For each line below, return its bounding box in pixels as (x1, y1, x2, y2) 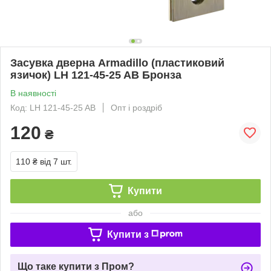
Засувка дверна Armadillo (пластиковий (10, 56, 224, 69)
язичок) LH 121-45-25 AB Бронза (10, 68, 181, 81)
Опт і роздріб (111, 102, 162, 113)
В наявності (10, 88, 56, 98)
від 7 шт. (40, 156, 72, 166)
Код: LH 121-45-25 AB (10, 102, 96, 113)
